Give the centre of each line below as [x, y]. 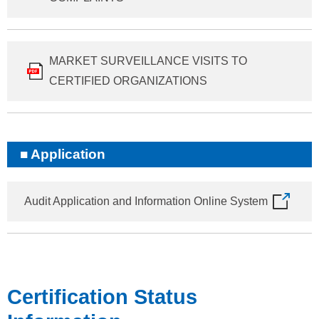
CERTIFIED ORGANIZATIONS [128, 80]
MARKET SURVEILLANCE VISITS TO [148, 61]
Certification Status [102, 297]
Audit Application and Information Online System [146, 201]
